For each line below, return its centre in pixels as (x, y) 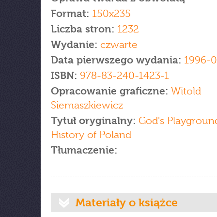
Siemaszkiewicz (87, 105)
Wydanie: (76, 45)
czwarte (119, 45)
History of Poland (91, 135)
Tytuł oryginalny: (95, 121)
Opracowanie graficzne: (109, 91)
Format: (70, 14)
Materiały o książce (127, 202)
